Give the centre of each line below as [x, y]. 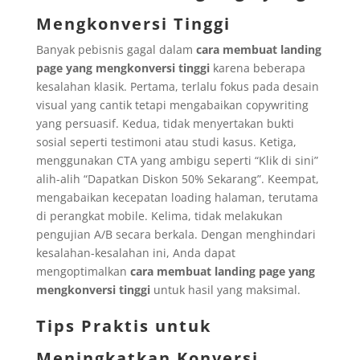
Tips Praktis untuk [123, 325]
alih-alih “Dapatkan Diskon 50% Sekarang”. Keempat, [177, 178]
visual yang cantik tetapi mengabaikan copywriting [172, 104]
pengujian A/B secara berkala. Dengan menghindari [176, 234]
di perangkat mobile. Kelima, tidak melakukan [159, 215]
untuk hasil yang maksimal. [225, 289]
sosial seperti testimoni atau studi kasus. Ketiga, [166, 141]
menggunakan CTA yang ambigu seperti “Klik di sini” [177, 160]
